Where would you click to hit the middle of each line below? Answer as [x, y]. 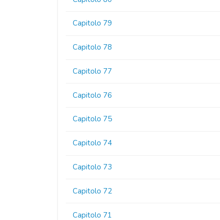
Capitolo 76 [93, 95]
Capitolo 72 [93, 191]
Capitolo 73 [93, 167]
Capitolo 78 [93, 47]
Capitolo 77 [93, 71]
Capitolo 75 [93, 119]
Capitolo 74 [93, 143]
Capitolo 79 [93, 23]
